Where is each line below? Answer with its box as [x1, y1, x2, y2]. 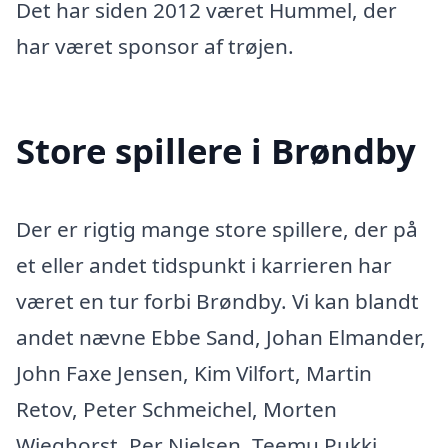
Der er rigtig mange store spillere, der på [16, 215, 418, 244]
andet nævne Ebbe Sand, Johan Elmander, [16, 323, 426, 352]
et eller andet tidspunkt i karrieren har [16, 251, 392, 280]
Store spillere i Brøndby [16, 127, 416, 175]
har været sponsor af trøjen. [16, 31, 294, 60]
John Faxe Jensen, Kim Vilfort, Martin [16, 359, 372, 388]
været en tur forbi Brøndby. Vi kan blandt [16, 287, 419, 316]
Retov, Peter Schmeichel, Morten [16, 395, 337, 424]
